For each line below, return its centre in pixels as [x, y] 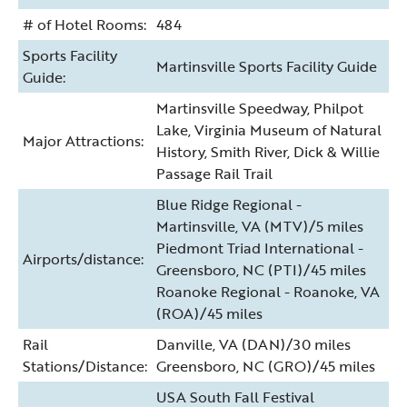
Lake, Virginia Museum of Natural [269, 129]
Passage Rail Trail [214, 173]
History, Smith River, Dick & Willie [268, 151]
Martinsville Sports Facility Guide [267, 66]
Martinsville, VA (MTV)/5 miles [260, 226]
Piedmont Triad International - [260, 248]
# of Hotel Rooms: [84, 24]
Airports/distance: [83, 258]
